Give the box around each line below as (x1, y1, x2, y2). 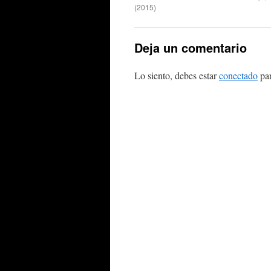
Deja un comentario (134, 39, 247, 56)
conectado (219, 69, 258, 82)
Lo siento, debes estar (134, 69, 219, 82)
